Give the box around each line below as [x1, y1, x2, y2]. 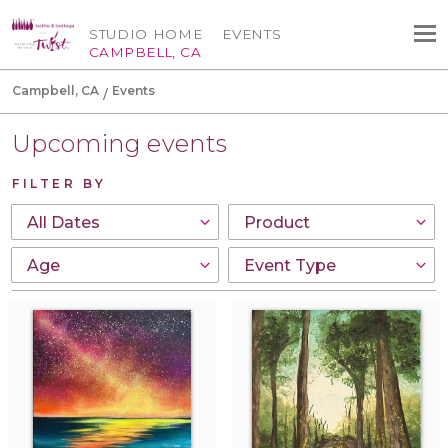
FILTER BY [12, 175, 107, 191]
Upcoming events [12, 128, 228, 158]
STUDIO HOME [89, 26, 203, 43]
